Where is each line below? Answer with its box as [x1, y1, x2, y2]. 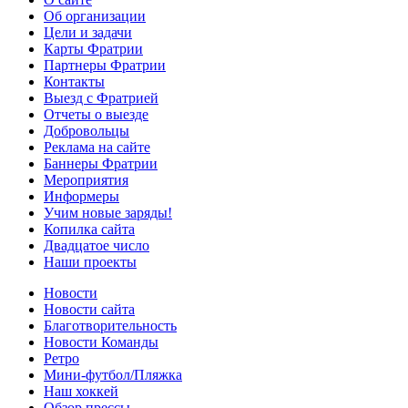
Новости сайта [44, 301, 135, 317]
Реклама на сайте [44, 138, 150, 155]
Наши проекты [44, 253, 137, 270]
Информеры [44, 188, 119, 204]
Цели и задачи [44, 24, 132, 40]
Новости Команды [44, 333, 158, 350]
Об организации [44, 7, 146, 24]
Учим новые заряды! [44, 204, 172, 220]
